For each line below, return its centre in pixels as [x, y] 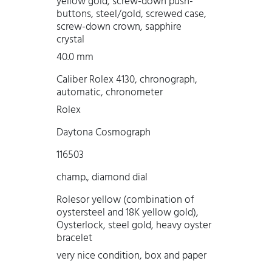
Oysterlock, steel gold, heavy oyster [134, 226]
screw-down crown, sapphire [119, 27]
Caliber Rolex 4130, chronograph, [127, 80]
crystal [70, 40]
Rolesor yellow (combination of [125, 200]
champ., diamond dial [102, 178]
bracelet [74, 238]
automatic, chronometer [109, 93]
